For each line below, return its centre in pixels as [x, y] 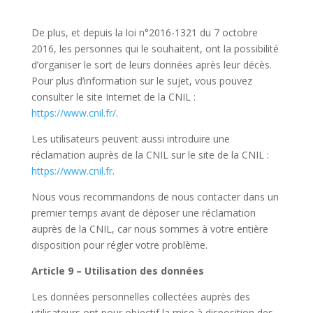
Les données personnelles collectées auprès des [140, 297]
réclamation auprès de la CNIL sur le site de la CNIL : [150, 155]
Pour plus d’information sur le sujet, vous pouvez [141, 81]
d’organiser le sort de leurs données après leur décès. [151, 65]
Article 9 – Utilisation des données [117, 271]
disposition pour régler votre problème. [119, 245]
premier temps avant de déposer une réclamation [143, 213]
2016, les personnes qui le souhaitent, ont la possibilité [155, 49]
